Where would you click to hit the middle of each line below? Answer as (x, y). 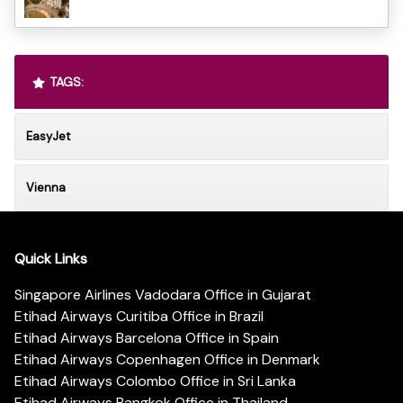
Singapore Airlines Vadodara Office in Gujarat (163, 295)
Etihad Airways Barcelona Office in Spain (147, 338)
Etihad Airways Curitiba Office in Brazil (139, 317)
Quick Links (51, 259)
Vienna (46, 187)
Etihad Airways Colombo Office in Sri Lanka (155, 381)
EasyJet (48, 136)
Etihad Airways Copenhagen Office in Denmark (167, 360)
